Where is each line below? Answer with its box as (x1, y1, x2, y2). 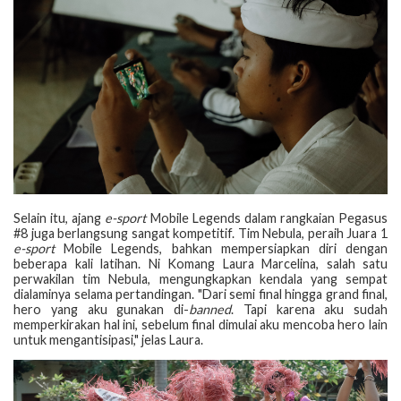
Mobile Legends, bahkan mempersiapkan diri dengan (55, 240, 388, 256)
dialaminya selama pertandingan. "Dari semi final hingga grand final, (13, 286, 388, 302)
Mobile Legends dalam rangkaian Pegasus (146, 209, 388, 226)
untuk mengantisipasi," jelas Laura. (13, 331, 203, 347)
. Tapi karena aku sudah (231, 301, 388, 317)
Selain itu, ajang (13, 209, 106, 226)
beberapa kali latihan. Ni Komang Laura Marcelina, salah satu (13, 255, 388, 271)
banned (189, 301, 231, 317)
